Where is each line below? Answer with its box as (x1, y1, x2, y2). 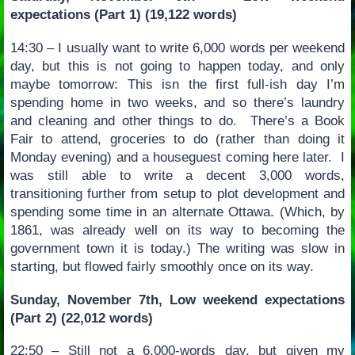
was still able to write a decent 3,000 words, (10, 168, 345, 183)
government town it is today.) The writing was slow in (10, 241, 345, 256)
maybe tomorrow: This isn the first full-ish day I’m (10, 77, 345, 92)
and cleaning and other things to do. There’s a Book (10, 113, 345, 128)
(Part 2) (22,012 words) (10, 310, 153, 326)
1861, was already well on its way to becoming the (10, 223, 345, 238)
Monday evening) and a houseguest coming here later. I (10, 150, 345, 165)
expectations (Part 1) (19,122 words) (10, 7, 237, 23)
